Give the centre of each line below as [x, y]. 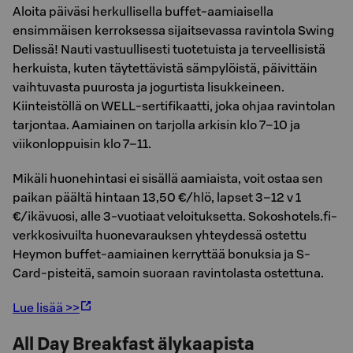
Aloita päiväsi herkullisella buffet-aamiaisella [143, 11]
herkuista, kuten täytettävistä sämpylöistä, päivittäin [165, 68]
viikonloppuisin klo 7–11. [82, 143]
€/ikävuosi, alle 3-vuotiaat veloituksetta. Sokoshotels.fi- [175, 216]
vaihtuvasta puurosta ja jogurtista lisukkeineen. [149, 87]
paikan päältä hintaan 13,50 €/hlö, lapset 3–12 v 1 [157, 197]
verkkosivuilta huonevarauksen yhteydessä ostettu [160, 235]
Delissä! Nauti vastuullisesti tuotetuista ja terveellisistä [169, 49]
